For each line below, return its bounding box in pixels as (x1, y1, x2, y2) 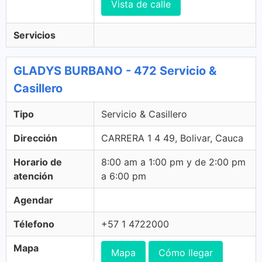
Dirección (13, 132, 57, 144)
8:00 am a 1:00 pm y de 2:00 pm (101, 156, 246, 168)
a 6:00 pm (101, 170, 146, 182)
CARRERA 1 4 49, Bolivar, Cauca (101, 132, 243, 144)
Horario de (13, 156, 62, 168)
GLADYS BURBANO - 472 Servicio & (13, 64, 216, 78)
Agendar (13, 194, 53, 206)
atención (13, 170, 53, 182)
